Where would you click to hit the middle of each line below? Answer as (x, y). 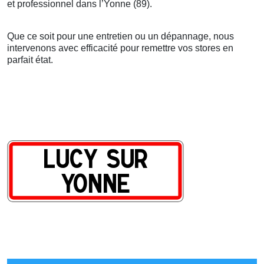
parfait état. (30, 60)
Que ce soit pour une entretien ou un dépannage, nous (121, 36)
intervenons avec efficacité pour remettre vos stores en (120, 48)
